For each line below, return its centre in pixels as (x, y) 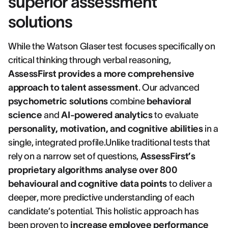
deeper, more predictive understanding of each (101, 197)
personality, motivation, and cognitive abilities (106, 129)
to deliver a (190, 184)
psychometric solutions (58, 101)
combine (127, 101)
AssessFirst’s (168, 156)
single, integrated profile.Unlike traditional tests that (109, 142)
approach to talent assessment (73, 88)
